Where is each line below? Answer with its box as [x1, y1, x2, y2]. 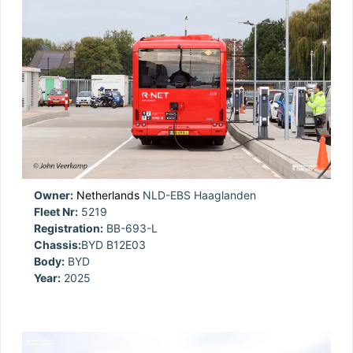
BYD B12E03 [81, 237, 146, 251]
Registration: [34, 221, 103, 235]
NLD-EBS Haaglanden [139, 188, 256, 202]
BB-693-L [103, 221, 158, 235]
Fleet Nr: [34, 204, 78, 218]
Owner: [34, 188, 73, 202]
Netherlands [76, 188, 139, 202]
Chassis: [34, 237, 81, 251]
